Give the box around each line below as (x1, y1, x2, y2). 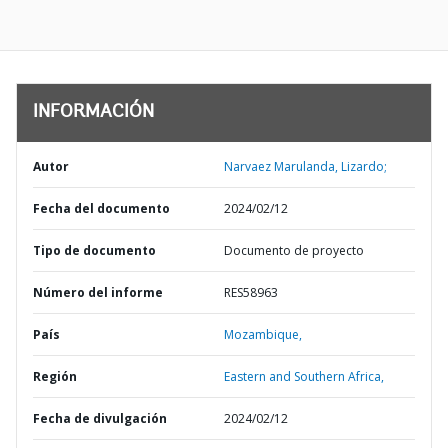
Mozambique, (224, 326, 302, 343)
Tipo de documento (33, 242, 156, 259)
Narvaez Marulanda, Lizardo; (224, 158, 387, 175)
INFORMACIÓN (33, 104, 154, 122)
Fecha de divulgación (33, 410, 167, 427)
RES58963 (224, 284, 278, 301)
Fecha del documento (33, 200, 170, 217)
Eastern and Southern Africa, (224, 368, 384, 385)
